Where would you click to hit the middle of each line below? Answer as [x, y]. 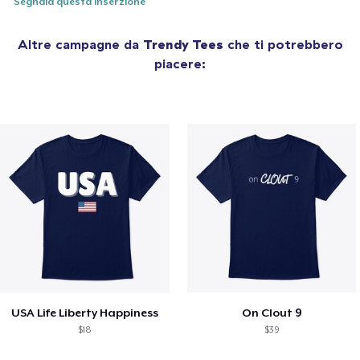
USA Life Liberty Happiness [84, 312]
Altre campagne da [80, 45]
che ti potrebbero [283, 45]
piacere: [180, 64]
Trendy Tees [183, 45]
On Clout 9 [272, 312]
